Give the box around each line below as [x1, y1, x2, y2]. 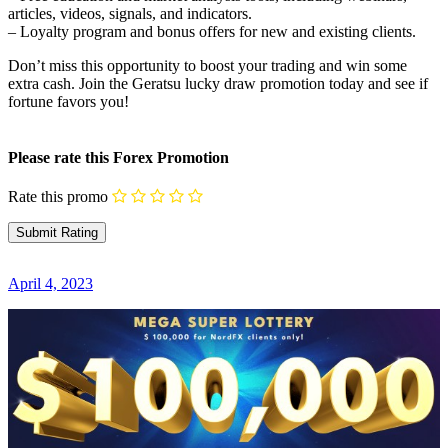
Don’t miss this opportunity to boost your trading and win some [8, 57, 407, 75]
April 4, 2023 [8, 275, 93, 293]
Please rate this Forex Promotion [8, 148, 229, 166]
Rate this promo [8, 187, 108, 205]
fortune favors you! [8, 93, 129, 111]
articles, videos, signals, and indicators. [8, 5, 252, 23]
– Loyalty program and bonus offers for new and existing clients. [8, 23, 416, 41]
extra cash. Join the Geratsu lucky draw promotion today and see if [8, 75, 428, 93]
